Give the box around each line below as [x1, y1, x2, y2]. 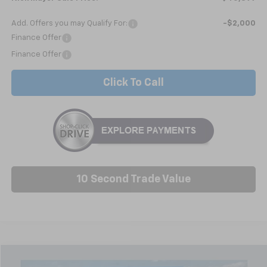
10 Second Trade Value [76, 173, 191, 185]
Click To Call [103, 77, 164, 88]
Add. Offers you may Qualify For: [11, 19, 128, 27]
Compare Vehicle [24, 256, 97, 265]
